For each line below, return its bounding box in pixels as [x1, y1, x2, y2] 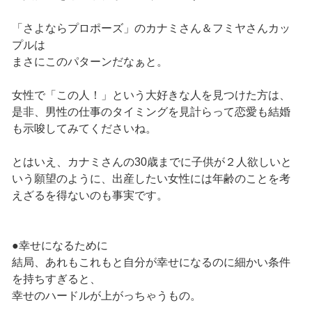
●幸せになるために [11, 240, 108, 252]
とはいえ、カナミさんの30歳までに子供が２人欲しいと [11, 156, 292, 169]
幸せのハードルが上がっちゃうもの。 [11, 290, 201, 302]
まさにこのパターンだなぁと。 [11, 56, 168, 68]
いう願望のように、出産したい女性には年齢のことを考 [11, 173, 290, 185]
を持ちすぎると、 [11, 273, 101, 286]
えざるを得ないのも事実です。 [11, 189, 168, 202]
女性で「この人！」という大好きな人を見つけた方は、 [11, 89, 290, 102]
